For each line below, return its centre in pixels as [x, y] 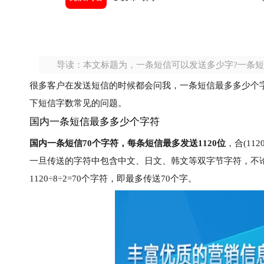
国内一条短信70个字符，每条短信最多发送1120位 [128, 143]
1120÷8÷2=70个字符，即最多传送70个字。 [113, 179]
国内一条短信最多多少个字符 [95, 122]
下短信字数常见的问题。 [78, 103]
